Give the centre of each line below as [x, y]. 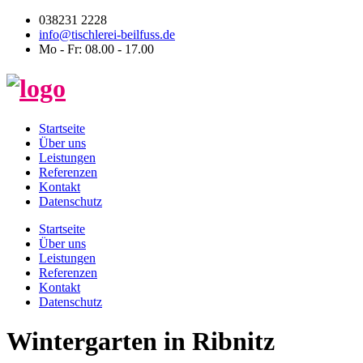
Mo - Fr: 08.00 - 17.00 [96, 49]
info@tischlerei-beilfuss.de [107, 34]
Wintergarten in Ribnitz [141, 342]
